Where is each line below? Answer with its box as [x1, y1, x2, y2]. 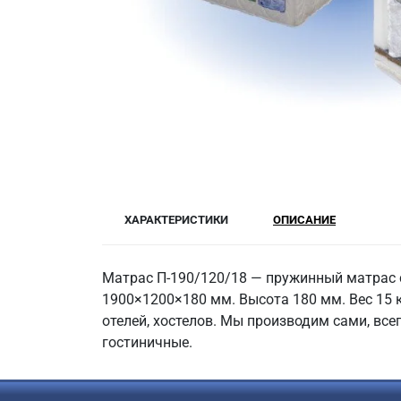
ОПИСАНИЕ [273, 213, 336, 226]
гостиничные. [102, 334, 192, 351]
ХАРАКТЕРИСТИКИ [124, 213, 228, 226]
